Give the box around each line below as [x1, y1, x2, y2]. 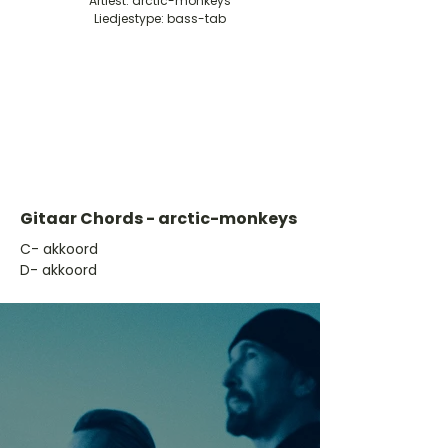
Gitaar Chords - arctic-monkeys [20, 207, 297, 230]
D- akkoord [20, 260, 97, 280]
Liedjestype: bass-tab [94, 10, 226, 27]
